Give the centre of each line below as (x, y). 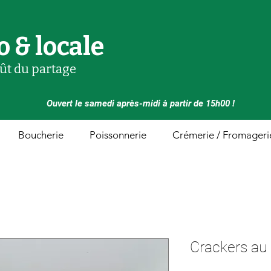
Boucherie (41, 135)
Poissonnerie (118, 135)
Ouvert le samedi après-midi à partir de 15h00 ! (140, 103)
